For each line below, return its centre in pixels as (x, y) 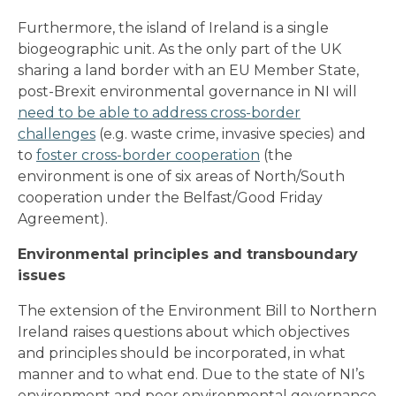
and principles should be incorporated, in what (182, 353)
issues (42, 275)
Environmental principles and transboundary (188, 254)
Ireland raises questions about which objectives (183, 331)
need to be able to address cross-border (159, 112)
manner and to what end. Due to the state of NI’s (191, 374)
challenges (57, 133)
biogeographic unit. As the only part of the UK (179, 49)
